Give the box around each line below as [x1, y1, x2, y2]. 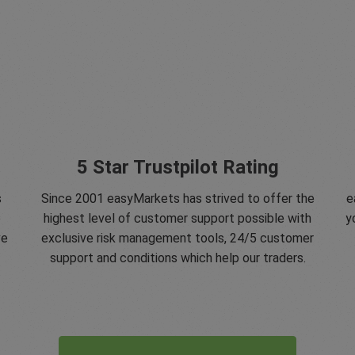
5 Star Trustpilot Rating [76, 156, 279, 178]
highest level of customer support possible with [44, 211, 311, 226]
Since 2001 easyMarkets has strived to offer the [40, 191, 315, 206]
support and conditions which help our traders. [49, 250, 306, 265]
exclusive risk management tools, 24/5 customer [41, 231, 314, 246]
